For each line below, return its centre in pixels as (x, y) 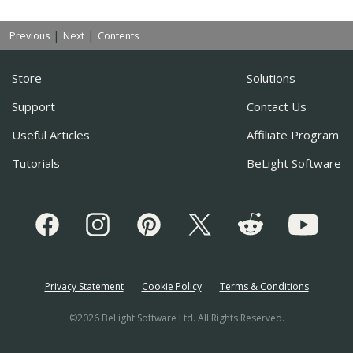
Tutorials (36, 163)
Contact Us (277, 106)
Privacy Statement (84, 286)
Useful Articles (51, 135)
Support (33, 106)
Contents (118, 36)
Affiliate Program (293, 135)
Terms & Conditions (264, 286)
